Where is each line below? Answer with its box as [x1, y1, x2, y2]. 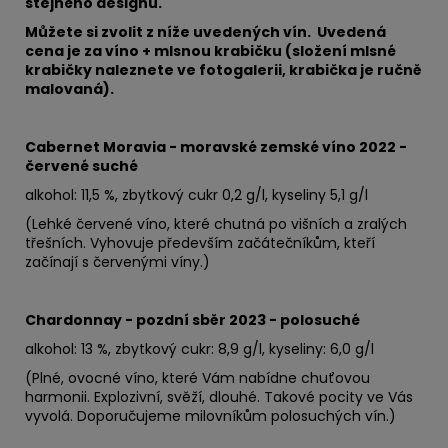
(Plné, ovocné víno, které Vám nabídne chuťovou [25, 367, 370, 388]
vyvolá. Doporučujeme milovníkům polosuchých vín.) [25, 405, 396, 426]
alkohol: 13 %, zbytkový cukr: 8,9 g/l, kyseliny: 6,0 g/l [25, 338, 374, 359]
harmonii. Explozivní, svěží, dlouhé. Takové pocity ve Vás [25, 386, 413, 407]
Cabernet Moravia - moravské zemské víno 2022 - [25, 136, 407, 157]
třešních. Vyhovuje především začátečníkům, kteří [25, 232, 375, 253]
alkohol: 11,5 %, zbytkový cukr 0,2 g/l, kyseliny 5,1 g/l [25, 184, 368, 205]
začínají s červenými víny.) [25, 251, 210, 272]
